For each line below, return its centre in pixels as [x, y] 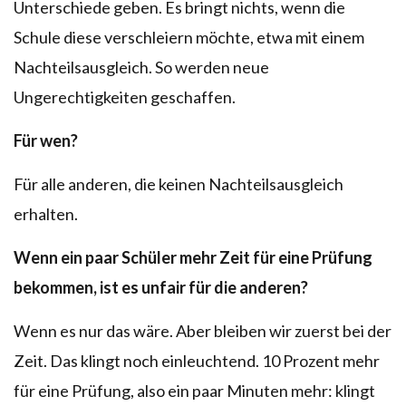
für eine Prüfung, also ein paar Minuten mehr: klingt [194, 390]
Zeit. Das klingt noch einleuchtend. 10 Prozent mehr [197, 360]
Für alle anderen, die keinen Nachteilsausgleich [179, 184]
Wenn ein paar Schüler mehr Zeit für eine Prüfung [193, 257]
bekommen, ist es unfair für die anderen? [161, 287]
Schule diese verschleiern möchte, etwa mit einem [189, 37]
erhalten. [46, 213]
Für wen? [46, 140]
